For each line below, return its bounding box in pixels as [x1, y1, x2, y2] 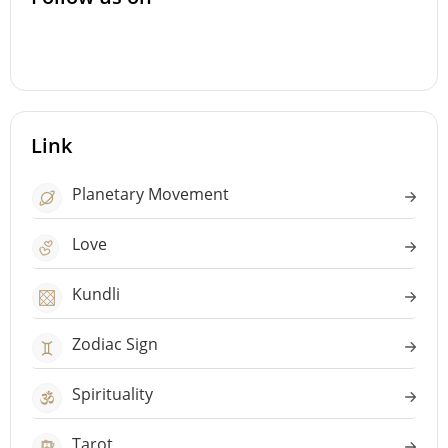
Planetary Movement [72, 183, 229, 205]
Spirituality [72, 383, 153, 405]
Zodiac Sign [72, 333, 158, 355]
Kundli [72, 283, 120, 305]
